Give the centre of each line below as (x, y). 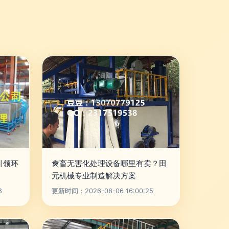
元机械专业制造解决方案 (94, 176)
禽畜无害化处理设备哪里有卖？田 (109, 163)
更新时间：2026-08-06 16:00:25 (102, 191)
